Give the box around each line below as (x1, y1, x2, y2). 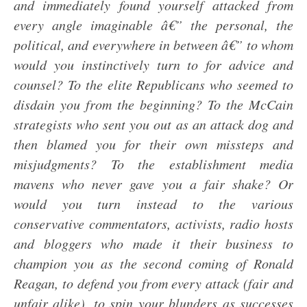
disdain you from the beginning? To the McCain (14, 95, 293, 113)
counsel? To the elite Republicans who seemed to (14, 75, 293, 93)
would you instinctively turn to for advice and (14, 56, 293, 73)
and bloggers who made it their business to (14, 234, 293, 252)
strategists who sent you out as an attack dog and (14, 115, 293, 133)
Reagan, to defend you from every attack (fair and (14, 274, 293, 292)
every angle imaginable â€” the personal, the (14, 16, 293, 34)
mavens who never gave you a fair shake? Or (14, 175, 293, 193)
